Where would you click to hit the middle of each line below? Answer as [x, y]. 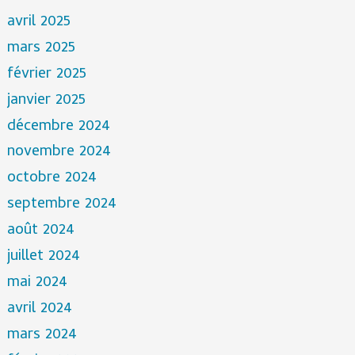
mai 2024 [37, 284]
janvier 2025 [46, 101]
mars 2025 [41, 48]
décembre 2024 [58, 127]
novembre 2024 [59, 153]
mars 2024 [42, 336]
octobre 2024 [52, 179]
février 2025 [46, 74]
